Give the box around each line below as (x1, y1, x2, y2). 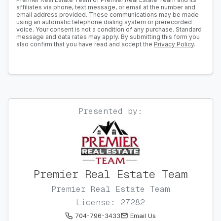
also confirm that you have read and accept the (16, 40, 154, 48)
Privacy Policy (154, 40, 194, 48)
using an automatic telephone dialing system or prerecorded (16, 18, 192, 26)
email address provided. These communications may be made (16, 10, 199, 18)
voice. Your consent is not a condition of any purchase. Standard (16, 25, 202, 33)
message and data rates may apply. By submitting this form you (16, 33, 200, 40)
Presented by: (78, 106, 143, 117)
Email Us (130, 212, 156, 220)
